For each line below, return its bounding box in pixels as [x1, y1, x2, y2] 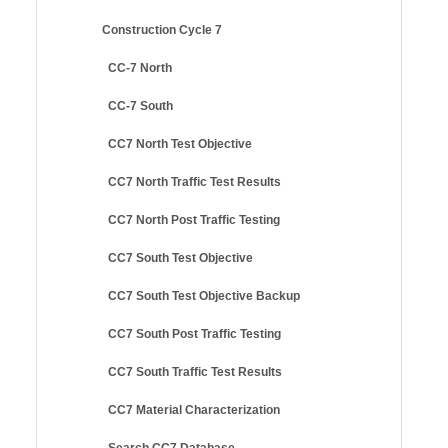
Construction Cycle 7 [102, 22, 222, 37]
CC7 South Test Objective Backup [108, 288, 300, 303]
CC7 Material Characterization [108, 402, 280, 417]
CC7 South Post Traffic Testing [108, 326, 281, 341]
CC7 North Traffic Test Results [108, 174, 281, 189]
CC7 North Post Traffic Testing [108, 212, 280, 227]
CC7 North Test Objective [108, 136, 252, 151]
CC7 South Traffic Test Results [108, 364, 282, 379]
